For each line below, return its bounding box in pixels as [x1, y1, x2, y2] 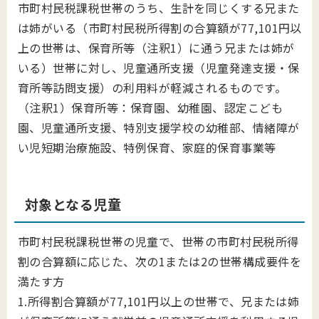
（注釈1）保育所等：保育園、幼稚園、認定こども [18, 99, 283, 116]
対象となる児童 [25, 194, 122, 214]
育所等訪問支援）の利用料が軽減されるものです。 [18, 79, 287, 96]
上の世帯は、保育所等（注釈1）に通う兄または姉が [18, 39, 295, 56]
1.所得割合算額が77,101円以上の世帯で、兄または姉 [18, 293, 300, 310]
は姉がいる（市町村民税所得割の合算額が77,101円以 [18, 19, 302, 36]
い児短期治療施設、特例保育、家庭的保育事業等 [18, 139, 276, 156]
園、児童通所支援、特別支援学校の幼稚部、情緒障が [18, 119, 300, 136]
